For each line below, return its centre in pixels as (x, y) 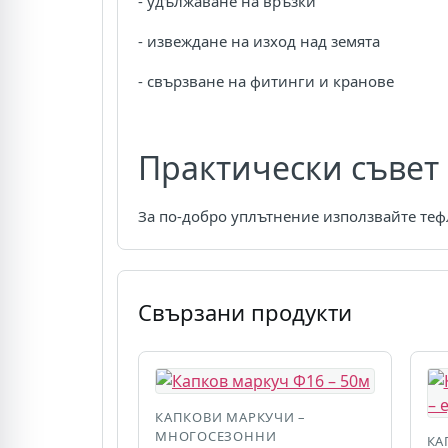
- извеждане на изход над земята (259, 41)
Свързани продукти (245, 312)
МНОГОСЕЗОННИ (216, 436)
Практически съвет (288, 168)
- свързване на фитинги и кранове (266, 81)
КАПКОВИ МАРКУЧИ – (231, 417)
